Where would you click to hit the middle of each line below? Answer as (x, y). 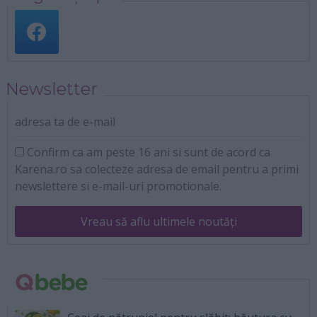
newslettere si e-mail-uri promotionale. (118, 186)
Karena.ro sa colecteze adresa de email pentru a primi (157, 169)
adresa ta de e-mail (65, 121)
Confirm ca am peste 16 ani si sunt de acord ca (147, 152)
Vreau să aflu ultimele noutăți (158, 221)
